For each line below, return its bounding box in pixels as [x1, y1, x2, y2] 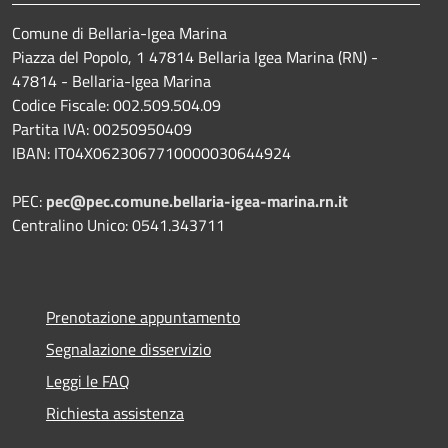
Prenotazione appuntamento [46, 304, 240, 329]
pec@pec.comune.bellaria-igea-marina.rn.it [46, 188, 348, 213]
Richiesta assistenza [46, 400, 184, 425]
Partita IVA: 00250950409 [12, 116, 192, 141]
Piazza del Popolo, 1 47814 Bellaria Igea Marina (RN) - [12, 44, 378, 69]
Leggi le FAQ [46, 368, 130, 393]
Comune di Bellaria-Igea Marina [12, 20, 227, 45]
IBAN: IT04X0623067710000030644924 [12, 140, 291, 165]
